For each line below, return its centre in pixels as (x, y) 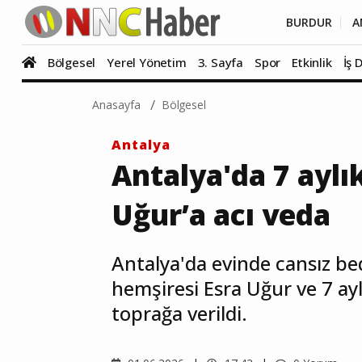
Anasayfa (116, 105)
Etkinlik (312, 62)
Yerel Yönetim (147, 62)
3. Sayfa (221, 62)
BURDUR (309, 22)
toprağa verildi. (179, 313)
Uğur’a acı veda (221, 215)
